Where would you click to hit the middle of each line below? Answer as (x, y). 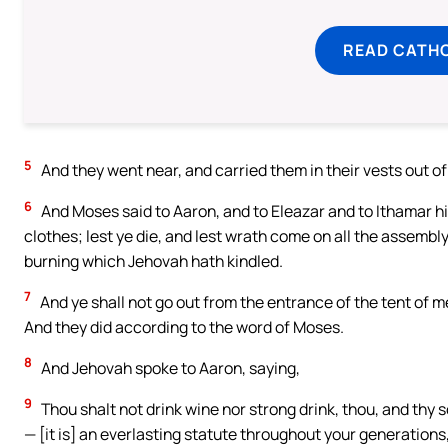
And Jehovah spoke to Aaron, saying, (169, 367)
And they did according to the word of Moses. (184, 326)
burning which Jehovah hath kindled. (153, 260)
